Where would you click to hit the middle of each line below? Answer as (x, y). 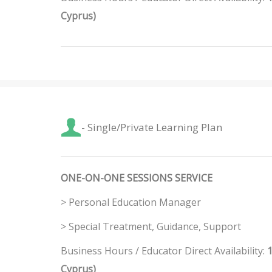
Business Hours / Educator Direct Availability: (164, 251)
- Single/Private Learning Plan (151, 127)
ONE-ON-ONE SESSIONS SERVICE (136, 178)
